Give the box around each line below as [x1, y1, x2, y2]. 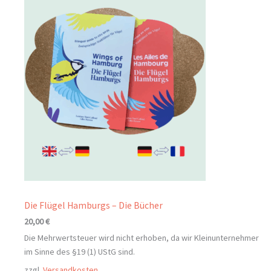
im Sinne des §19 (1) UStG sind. [24, 246, 135, 257]
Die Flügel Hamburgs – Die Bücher [24, 199, 163, 211]
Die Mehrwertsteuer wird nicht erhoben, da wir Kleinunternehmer [24, 232, 259, 243]
